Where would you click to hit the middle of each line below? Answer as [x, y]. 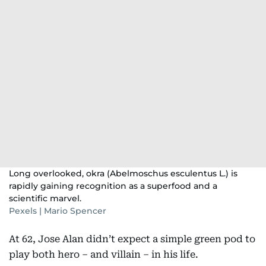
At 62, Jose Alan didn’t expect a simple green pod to [132, 239]
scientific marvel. [45, 198]
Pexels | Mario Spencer [58, 211]
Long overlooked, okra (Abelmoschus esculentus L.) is [123, 173]
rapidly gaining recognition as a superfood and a [113, 186]
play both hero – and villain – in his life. [104, 254]
